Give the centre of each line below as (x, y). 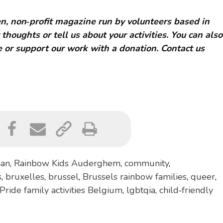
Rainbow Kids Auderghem (67, 163)
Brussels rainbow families (134, 176)
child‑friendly (186, 190)
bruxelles (25, 176)
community (146, 163)
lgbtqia (141, 190)
